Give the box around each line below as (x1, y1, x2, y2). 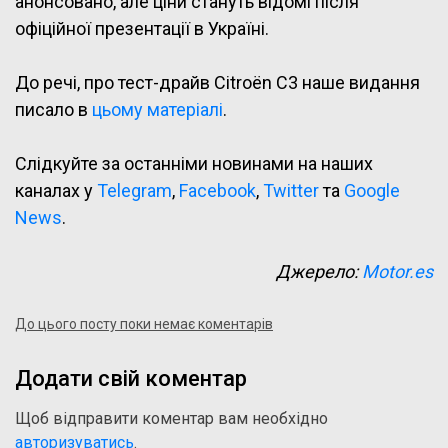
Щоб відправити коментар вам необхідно (15, 409, 328, 429)
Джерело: (276, 261, 362, 283)
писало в (15, 99, 92, 121)
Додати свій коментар (15, 366, 247, 392)
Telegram (97, 180, 172, 202)
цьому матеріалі (92, 99, 223, 121)
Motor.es (362, 261, 433, 283)
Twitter (263, 180, 319, 202)
